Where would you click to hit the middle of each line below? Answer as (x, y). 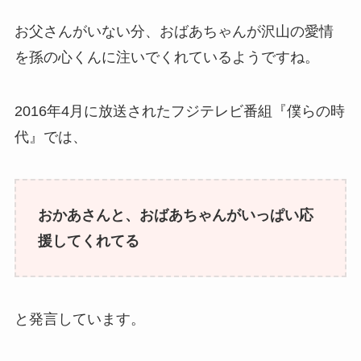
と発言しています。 (79, 319)
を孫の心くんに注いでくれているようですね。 (166, 57)
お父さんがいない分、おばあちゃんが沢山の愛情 (174, 31)
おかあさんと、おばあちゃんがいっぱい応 (175, 216)
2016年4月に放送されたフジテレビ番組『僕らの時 (179, 112)
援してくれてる (88, 241)
